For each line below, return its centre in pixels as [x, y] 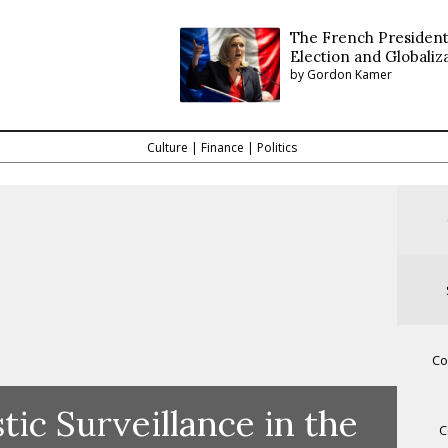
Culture [168, 147]
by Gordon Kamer [341, 74]
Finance [223, 147]
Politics [277, 147]
